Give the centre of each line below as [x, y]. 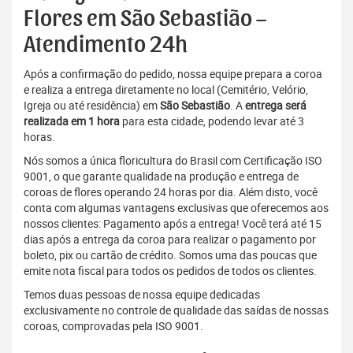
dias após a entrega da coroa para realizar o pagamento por [170, 240]
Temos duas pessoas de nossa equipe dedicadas [142, 295]
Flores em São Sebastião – [145, 19]
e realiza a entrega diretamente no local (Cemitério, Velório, [166, 90]
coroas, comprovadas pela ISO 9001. [113, 326]
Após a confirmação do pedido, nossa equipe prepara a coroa [173, 74]
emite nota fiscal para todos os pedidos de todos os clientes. [170, 271]
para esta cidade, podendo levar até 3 [212, 121]
